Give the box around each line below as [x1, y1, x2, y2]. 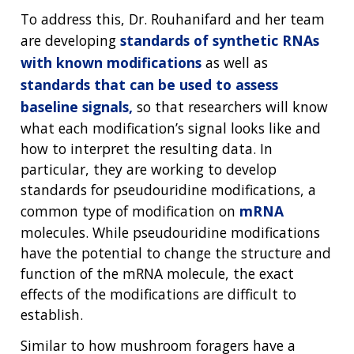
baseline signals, [21, 96, 133, 116]
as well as [201, 52, 268, 72]
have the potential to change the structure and [21, 243, 331, 262]
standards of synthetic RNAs [120, 30, 319, 50]
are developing [21, 30, 120, 50]
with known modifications [21, 52, 201, 72]
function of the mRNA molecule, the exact [21, 263, 294, 283]
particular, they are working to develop [21, 159, 277, 179]
